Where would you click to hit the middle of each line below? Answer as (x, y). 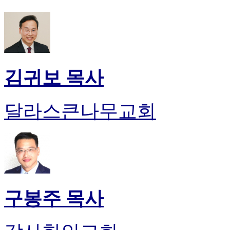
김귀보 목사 (54, 78)
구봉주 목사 (54, 198)
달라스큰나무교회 (80, 111)
